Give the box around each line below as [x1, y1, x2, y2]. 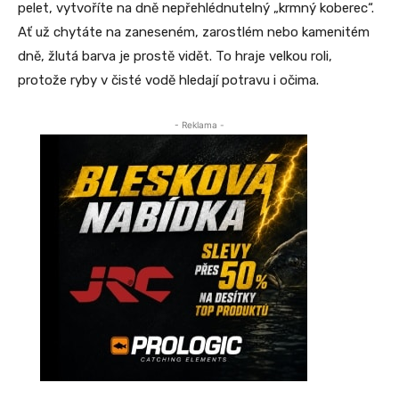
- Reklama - [174, 118, 224, 130]
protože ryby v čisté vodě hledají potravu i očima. [18, 71, 319, 88]
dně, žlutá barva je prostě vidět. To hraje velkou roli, [18, 47, 332, 64]
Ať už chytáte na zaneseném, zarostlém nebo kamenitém [18, 23, 370, 40]
